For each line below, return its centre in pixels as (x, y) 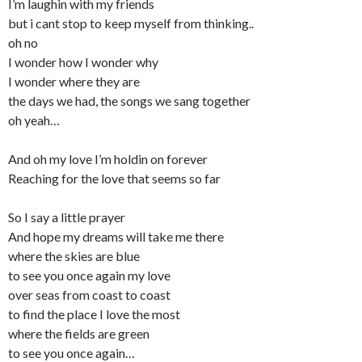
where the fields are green (79, 333)
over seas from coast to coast (89, 295)
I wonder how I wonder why (83, 62)
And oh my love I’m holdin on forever (108, 159)
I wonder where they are (74, 81)
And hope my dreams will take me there (116, 236)
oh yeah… (34, 120)
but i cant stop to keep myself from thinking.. (131, 23)
